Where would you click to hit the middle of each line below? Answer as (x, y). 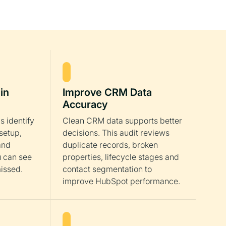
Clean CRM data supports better (122, 121)
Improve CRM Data (107, 92)
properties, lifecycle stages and (121, 157)
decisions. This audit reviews (116, 133)
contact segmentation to (107, 169)
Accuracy (85, 104)
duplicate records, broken (110, 145)
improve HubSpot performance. (121, 181)
